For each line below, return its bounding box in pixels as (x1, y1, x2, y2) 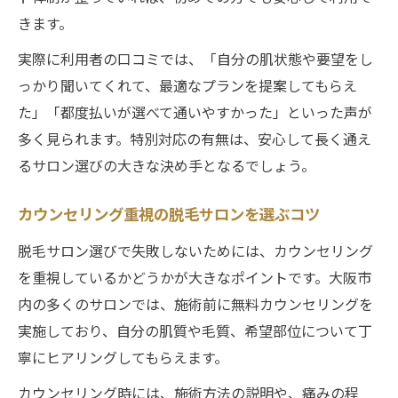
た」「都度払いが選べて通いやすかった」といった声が (18, 100, 372, 123)
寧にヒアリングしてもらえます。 (18, 346, 228, 368)
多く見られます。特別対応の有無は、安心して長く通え (18, 127, 371, 149)
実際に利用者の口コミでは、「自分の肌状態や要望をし (18, 47, 373, 69)
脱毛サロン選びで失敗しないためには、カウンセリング (18, 239, 373, 261)
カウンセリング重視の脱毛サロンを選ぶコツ (18, 208, 320, 224)
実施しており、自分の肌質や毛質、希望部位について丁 (18, 319, 372, 341)
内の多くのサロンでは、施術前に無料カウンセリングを (18, 292, 373, 314)
